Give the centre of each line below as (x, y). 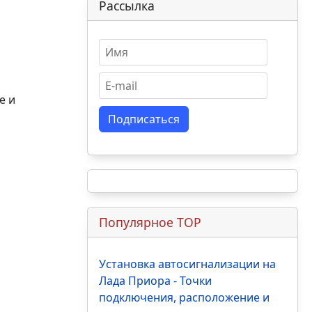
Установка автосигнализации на (187, 264)
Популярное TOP (150, 223)
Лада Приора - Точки (155, 281)
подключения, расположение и (184, 298)
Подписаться (143, 119)
